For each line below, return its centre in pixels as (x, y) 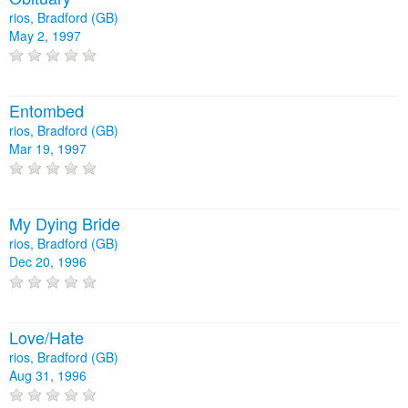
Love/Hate (46, 337)
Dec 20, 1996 (48, 262)
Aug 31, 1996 (48, 375)
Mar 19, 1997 (48, 149)
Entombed (46, 111)
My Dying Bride (65, 224)
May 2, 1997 (45, 35)
